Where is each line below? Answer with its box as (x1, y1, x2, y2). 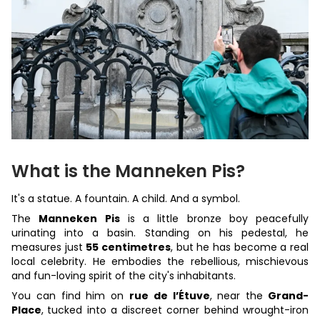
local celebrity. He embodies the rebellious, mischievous (11, 254, 309, 269)
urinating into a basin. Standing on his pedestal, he (11, 226, 309, 241)
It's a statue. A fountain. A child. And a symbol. (11, 191, 240, 206)
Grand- (263, 289, 309, 304)
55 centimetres (86, 240, 171, 255)
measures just (11, 240, 86, 255)
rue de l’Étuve (129, 289, 210, 304)
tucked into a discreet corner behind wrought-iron (47, 303, 309, 318)
